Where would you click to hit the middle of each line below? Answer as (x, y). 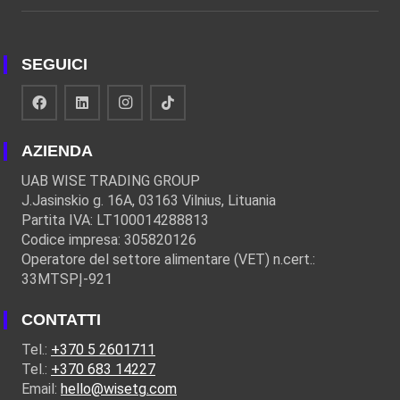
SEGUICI (54, 64)
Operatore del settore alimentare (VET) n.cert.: (168, 259)
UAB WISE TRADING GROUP (111, 180)
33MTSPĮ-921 (67, 279)
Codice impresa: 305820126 (109, 239)
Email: (41, 388)
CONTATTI (61, 319)
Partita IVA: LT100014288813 (115, 220)
